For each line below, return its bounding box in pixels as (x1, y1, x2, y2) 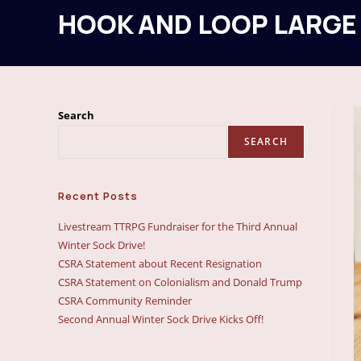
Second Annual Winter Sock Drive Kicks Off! (58, 312, 263, 326)
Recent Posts (58, 189, 138, 203)
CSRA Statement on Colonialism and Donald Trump (58, 275, 302, 289)
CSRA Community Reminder (58, 293, 192, 308)
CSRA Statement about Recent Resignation (58, 256, 262, 271)
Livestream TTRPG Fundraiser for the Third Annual (58, 219, 297, 234)
